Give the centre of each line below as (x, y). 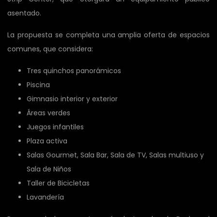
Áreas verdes (48, 113)
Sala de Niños (49, 169)
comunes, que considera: (50, 49)
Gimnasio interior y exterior (72, 99)
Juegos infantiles (55, 127)
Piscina (38, 85)
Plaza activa (47, 141)
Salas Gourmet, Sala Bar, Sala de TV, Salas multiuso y (115, 155)
